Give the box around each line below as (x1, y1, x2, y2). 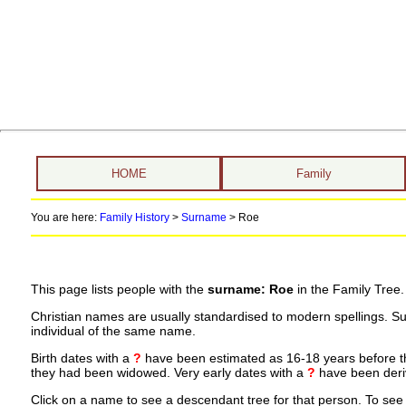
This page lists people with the (30, 282, 208, 297)
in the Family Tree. (293, 282, 404, 297)
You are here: (30, 211, 100, 224)
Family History (99, 211, 169, 224)
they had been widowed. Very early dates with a (30, 365, 307, 380)
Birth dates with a (30, 351, 133, 365)
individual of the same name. (30, 324, 196, 339)
